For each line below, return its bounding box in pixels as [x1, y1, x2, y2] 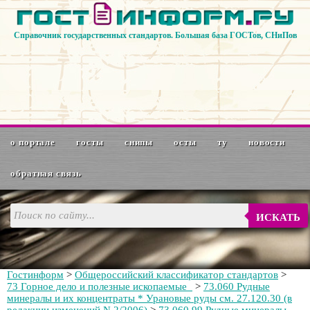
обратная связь [10, 168, 82, 179]
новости [248, 137, 286, 147]
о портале [10, 137, 56, 147]
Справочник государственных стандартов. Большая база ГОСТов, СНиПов [13, 30, 297, 41]
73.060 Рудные [203, 281, 270, 292]
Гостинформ [7, 269, 64, 280]
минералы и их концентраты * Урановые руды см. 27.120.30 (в [7, 293, 292, 304]
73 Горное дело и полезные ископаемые [7, 281, 192, 292]
